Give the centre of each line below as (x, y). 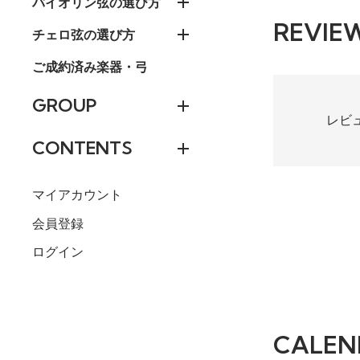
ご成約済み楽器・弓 (90, 67)
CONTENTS (82, 148)
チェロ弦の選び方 (84, 35)
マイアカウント (77, 195)
